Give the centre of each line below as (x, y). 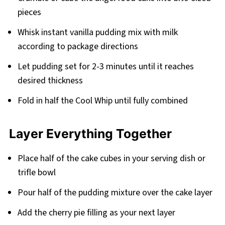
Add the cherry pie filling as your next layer (96, 213)
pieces (29, 13)
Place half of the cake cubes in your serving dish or (111, 159)
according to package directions (78, 47)
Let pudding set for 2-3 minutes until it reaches (105, 67)
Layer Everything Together (90, 134)
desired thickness (50, 81)
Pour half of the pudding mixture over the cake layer (115, 193)
